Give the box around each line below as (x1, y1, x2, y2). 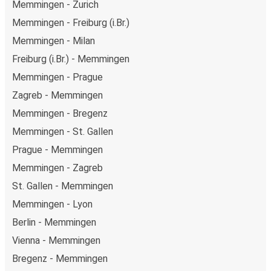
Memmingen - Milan (12, 34, 95, 47)
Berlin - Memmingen (12, 216, 96, 228)
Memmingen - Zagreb (12, 162, 103, 174)
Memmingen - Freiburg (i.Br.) (12, 16, 129, 28)
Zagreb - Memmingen (12, 89, 103, 101)
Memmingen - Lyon (12, 198, 93, 210)
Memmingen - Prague (12, 71, 103, 83)
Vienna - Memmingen (12, 234, 100, 246)
